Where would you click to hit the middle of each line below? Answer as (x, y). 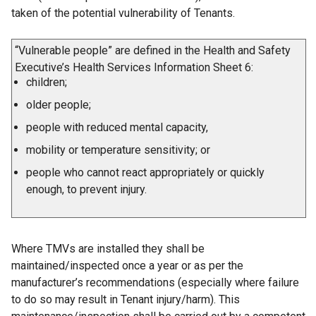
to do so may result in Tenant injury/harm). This (126, 299)
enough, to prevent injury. (86, 189)
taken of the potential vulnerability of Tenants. (123, 13)
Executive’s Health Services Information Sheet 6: (134, 67)
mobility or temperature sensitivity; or (118, 150)
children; (47, 82)
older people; (59, 105)
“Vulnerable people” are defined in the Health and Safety (153, 50)
